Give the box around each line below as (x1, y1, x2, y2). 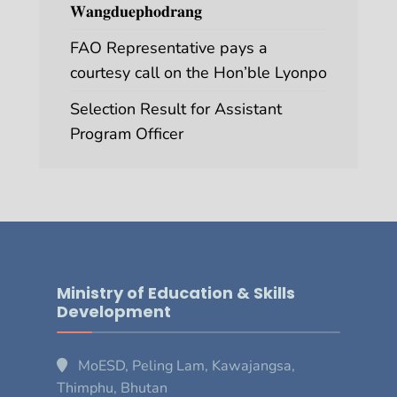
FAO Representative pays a (70, 36, 268, 58)
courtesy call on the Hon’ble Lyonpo (70, 61, 327, 83)
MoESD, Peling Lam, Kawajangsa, (67, 355, 295, 376)
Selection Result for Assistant (70, 97, 282, 120)
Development (57, 300, 171, 323)
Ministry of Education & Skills (57, 281, 295, 304)
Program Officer (70, 122, 183, 144)
